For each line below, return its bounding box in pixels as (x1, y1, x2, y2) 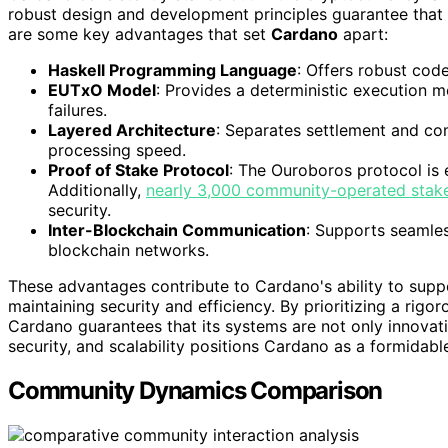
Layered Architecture (48, 119, 216, 140)
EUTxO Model (48, 79, 156, 100)
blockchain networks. (48, 239, 209, 260)
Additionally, (48, 179, 146, 200)
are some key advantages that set (8, 23, 271, 44)
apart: (338, 23, 388, 44)
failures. (48, 99, 107, 120)
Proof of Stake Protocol (48, 159, 229, 180)
